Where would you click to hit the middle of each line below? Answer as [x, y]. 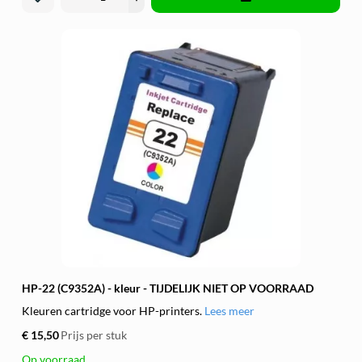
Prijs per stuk [94, 335]
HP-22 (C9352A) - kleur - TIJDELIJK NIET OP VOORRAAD [168, 288]
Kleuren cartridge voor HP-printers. [113, 311]
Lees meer [229, 311]
